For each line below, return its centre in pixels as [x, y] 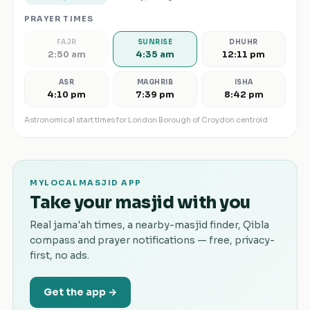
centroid [251, 120]
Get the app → [80, 292]
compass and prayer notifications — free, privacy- [152, 240]
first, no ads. [60, 255]
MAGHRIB [155, 82]
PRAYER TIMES [59, 19]
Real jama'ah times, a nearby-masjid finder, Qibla [149, 225]
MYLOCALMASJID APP [86, 183]
